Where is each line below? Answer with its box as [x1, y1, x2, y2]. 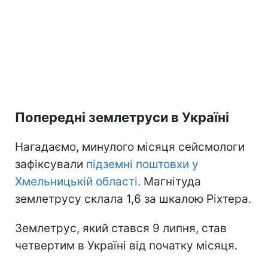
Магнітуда [141, 174, 201, 188]
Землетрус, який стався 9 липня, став [15, 221, 227, 235]
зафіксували [15, 157, 86, 171]
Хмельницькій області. [15, 174, 141, 188]
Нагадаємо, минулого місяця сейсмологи [15, 139, 245, 154]
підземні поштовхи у [86, 157, 199, 171]
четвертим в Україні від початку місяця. [15, 238, 237, 252]
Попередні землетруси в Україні [15, 109, 229, 125]
